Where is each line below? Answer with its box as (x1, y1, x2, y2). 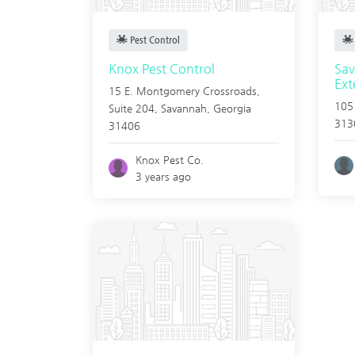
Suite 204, (109, 102, 161, 114)
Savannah (161, 102, 207, 114)
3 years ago (136, 170, 192, 182)
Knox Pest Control (109, 61, 215, 76)
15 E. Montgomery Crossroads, (109, 85, 260, 97)
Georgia (213, 102, 251, 114)
